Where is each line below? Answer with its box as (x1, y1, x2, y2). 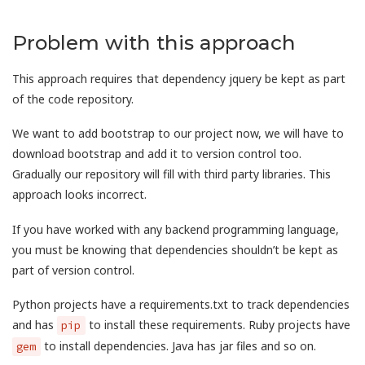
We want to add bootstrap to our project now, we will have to (12, 125, 344, 141)
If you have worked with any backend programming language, (12, 221, 339, 237)
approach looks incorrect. (12, 187, 147, 202)
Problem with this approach (12, 30, 296, 55)
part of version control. (12, 262, 134, 278)
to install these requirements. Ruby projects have (85, 317, 350, 332)
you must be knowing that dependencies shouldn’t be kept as (12, 241, 338, 257)
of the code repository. (12, 90, 134, 107)
